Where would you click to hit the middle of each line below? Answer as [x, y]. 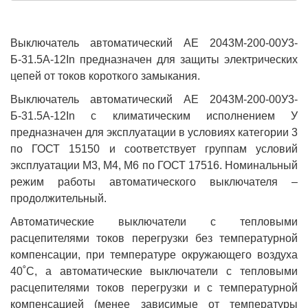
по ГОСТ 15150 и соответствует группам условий [154, 148]
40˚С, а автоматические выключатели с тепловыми [154, 271]
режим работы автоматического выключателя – [154, 181]
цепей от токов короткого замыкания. [105, 76]
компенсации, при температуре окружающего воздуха [154, 254]
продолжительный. [58, 198]
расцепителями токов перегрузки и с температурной [154, 287]
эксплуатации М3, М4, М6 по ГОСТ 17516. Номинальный [154, 165]
